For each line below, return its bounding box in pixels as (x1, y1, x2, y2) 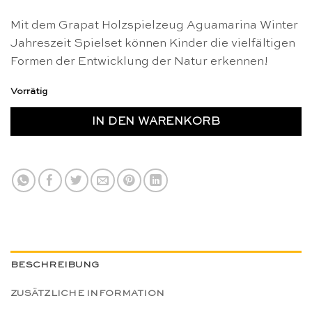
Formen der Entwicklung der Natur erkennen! (10, 55, 267, 68)
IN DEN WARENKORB (91, 115, 221, 127)
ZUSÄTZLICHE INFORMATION (10, 289, 165, 299)
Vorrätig (10, 87, 47, 97)
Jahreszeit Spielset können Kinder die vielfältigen (10, 37, 295, 49)
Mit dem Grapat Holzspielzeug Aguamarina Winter (10, 19, 298, 31)
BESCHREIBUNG (10, 260, 100, 270)
